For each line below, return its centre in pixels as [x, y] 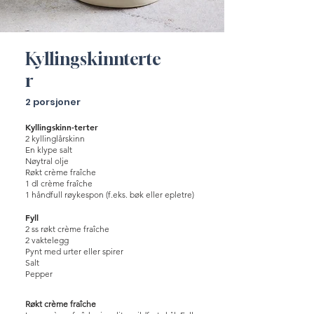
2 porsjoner [53, 102]
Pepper [39, 274]
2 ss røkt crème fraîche [67, 229]
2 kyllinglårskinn [55, 138]
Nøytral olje [47, 161]
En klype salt [49, 150]
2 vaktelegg [47, 240]
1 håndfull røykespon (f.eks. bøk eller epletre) [110, 194]
